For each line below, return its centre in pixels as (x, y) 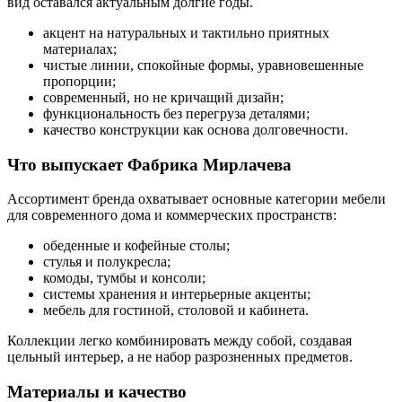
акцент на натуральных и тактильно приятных (186, 32)
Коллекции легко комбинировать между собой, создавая (179, 341)
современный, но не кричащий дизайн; (163, 97)
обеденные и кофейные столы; (136, 246)
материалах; (80, 48)
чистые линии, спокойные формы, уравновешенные (203, 65)
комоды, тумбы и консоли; (124, 278)
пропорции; (79, 81)
